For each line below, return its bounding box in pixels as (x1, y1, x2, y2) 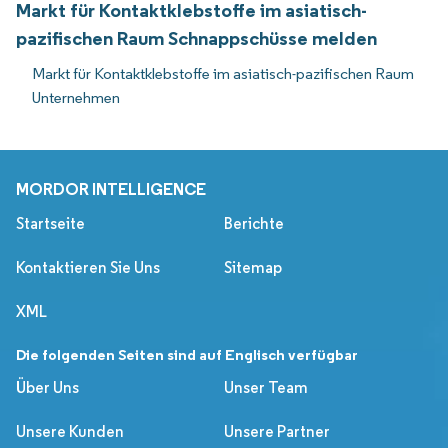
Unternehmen (32, 87, 120, 107)
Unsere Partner (224, 421, 330, 441)
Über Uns (16, 377, 79, 397)
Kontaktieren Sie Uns (16, 257, 160, 277)
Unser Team (224, 377, 308, 397)
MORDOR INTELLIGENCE (16, 178, 206, 199)
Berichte (224, 213, 284, 233)
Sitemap (224, 257, 282, 277)
